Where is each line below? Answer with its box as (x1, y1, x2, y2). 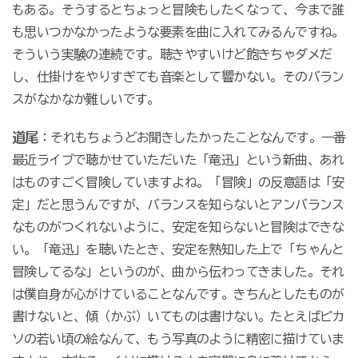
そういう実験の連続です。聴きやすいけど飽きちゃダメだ (11, 48, 332, 62)
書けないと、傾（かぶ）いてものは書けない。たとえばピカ (11, 310, 344, 324)
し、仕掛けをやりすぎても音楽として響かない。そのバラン (11, 70, 344, 84)
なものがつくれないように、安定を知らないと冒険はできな (11, 221, 344, 234)
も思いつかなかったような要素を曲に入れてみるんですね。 (11, 26, 344, 39)
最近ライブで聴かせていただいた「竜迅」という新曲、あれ (11, 153, 344, 167)
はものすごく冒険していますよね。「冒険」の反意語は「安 (11, 176, 344, 189)
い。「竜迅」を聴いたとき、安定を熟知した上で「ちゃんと (11, 243, 344, 257)
